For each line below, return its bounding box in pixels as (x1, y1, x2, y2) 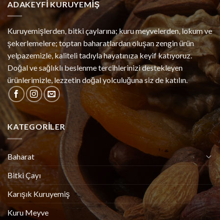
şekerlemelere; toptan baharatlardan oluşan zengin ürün (7, 38, 194, 48)
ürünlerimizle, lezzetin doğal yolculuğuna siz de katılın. (7, 75, 188, 85)
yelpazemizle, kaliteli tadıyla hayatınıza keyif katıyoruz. (7, 51, 192, 60)
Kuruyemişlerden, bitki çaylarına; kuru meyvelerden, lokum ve (7, 26, 212, 36)
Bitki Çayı (7, 170, 41, 180)
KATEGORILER (7, 122, 65, 132)
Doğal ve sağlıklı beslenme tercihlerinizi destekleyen (7, 63, 183, 73)
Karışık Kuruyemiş (7, 189, 70, 198)
